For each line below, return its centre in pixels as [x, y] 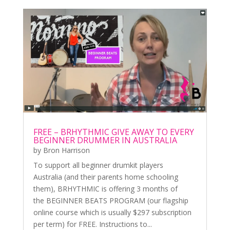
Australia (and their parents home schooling [106, 177]
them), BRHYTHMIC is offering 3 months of [105, 188]
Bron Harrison [66, 150]
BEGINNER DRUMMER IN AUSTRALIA [105, 140]
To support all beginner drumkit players [98, 165]
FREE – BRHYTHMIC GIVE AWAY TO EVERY [113, 132]
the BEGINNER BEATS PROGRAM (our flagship [111, 200]
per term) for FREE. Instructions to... [92, 224]
